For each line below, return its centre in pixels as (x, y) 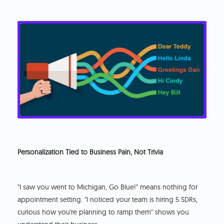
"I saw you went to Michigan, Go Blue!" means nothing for (108, 187)
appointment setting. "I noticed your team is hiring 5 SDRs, (108, 199)
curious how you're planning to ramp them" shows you (103, 212)
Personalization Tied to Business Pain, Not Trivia (90, 152)
